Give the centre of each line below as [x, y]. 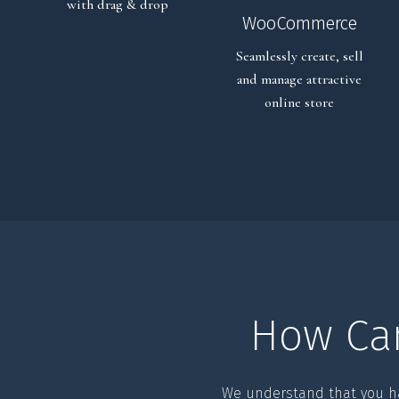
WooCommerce [299, 23]
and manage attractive [299, 79]
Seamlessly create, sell [299, 56]
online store [299, 102]
